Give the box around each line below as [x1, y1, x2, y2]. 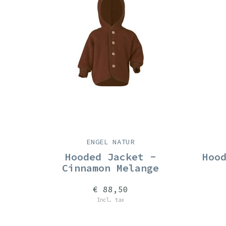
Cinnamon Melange [62, 161, 159, 174]
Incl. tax [97, 196, 124, 203]
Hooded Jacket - [65, 150, 156, 163]
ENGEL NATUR [86, 137, 135, 146]
